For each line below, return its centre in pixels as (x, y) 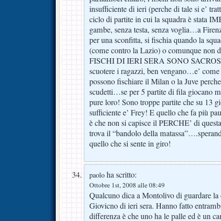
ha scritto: (121, 175)
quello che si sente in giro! (130, 144)
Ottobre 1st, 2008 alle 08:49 (127, 185)
